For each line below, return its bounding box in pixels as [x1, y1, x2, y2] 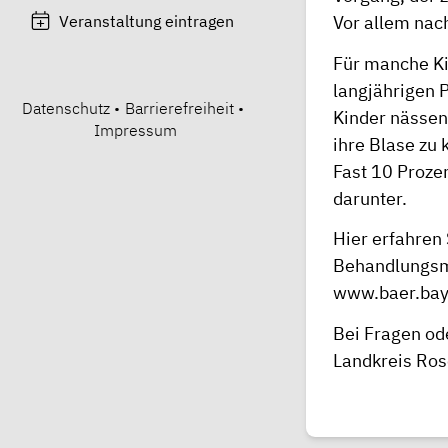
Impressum [93, 119, 177, 140]
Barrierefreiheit [124, 97, 234, 118]
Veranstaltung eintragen [59, 10, 235, 31]
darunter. [333, 186, 407, 210]
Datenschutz [21, 97, 110, 118]
